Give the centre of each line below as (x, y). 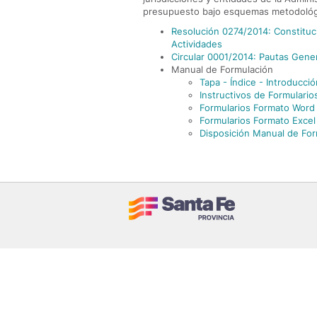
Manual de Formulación (222, 69)
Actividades (197, 44)
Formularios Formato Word (257, 108)
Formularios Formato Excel (258, 120)
